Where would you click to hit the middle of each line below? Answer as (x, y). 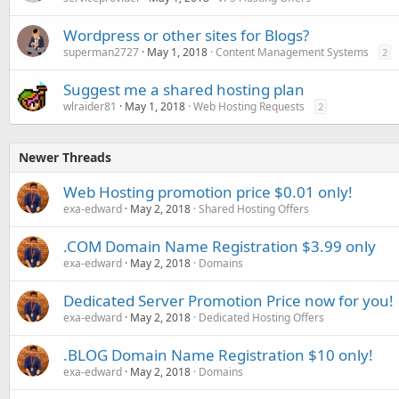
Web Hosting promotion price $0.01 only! (208, 191)
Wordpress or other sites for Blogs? (186, 35)
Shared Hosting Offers (254, 208)
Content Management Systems (292, 52)
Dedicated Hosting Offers (261, 317)
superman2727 (101, 52)
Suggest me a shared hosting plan (184, 89)
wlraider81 (90, 106)
